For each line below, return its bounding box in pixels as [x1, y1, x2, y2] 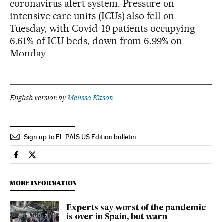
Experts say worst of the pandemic [66, 204, 206, 213]
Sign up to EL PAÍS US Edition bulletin [24, 133, 136, 141]
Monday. [10, 47, 47, 59]
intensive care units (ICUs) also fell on [10, 10, 175, 22]
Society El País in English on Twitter [32, 154, 153, 164]
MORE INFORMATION [10, 179, 77, 187]
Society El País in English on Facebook [16, 154, 147, 164]
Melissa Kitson [67, 93, 113, 103]
